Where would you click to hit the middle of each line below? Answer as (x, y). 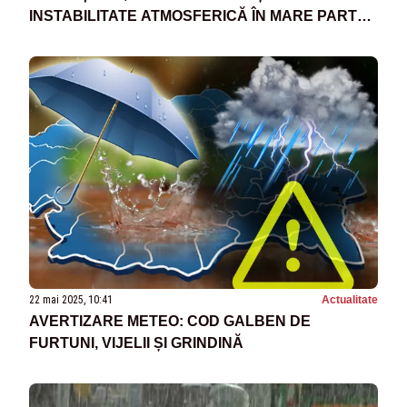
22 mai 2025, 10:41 (71, 300)
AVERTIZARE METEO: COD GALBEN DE (170, 322)
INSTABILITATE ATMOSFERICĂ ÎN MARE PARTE (198, 16)
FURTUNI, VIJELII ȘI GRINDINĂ (136, 343)
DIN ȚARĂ (65, 38)
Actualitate (350, 300)
